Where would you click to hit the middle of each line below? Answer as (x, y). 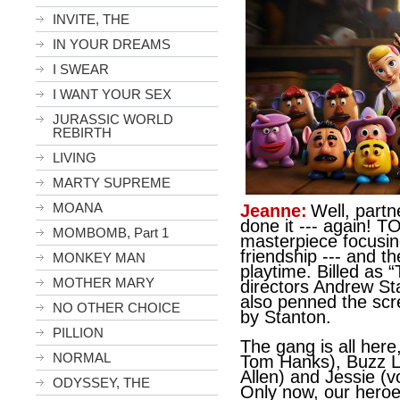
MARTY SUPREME (112, 183)
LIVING (75, 158)
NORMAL (82, 358)
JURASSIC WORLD (113, 119)
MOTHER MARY (104, 283)
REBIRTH (82, 133)
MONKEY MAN (99, 258)
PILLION (78, 333)
